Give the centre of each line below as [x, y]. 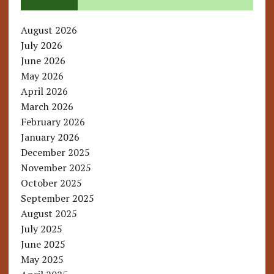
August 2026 [49, 30]
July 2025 [41, 229]
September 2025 [57, 198]
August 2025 [49, 214]
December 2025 [55, 153]
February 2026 [53, 122]
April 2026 [44, 91]
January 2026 [50, 137]
